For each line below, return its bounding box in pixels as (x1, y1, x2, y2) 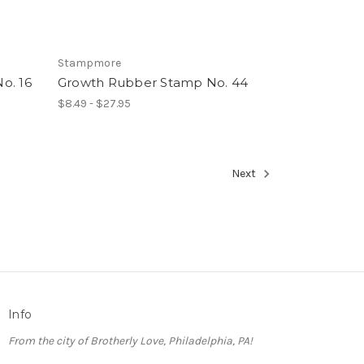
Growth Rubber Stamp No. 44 (57, 75, 249, 91)
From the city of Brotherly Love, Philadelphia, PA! (8, 333, 253, 348)
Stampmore (57, 56, 121, 71)
